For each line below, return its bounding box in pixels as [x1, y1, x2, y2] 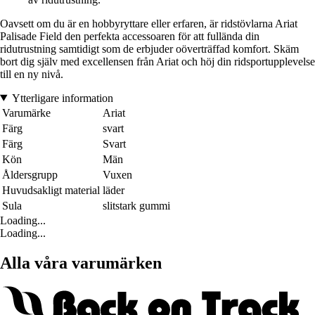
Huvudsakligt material [2, 184, 100, 196]
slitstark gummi [103, 199, 170, 212]
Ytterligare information [11, 91, 113, 104]
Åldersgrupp [2, 168, 58, 181]
